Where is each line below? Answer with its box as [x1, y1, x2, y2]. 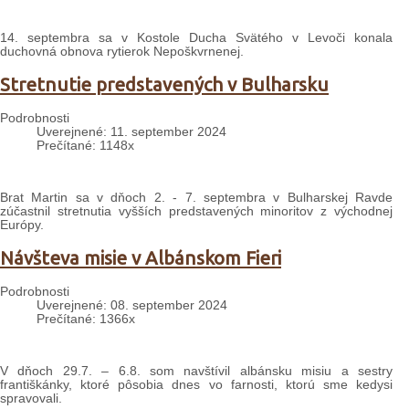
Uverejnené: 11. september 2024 [37, 124, 226, 139]
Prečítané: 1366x [37, 311, 135, 326]
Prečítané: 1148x [37, 138, 134, 152]
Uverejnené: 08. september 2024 [37, 298, 227, 312]
